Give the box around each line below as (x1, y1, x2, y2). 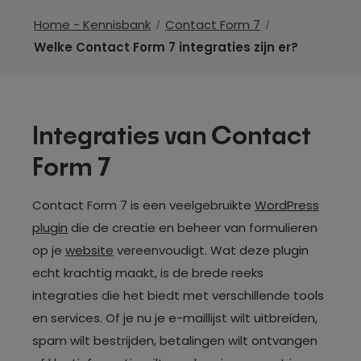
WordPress (255, 197, 319, 214)
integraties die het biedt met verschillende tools (32, 287, 324, 304)
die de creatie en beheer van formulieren (68, 219, 317, 236)
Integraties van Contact (32, 125, 311, 149)
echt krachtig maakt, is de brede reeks (32, 264, 263, 281)
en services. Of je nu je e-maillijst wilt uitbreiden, (32, 309, 317, 326)
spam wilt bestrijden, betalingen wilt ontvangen (32, 332, 317, 349)
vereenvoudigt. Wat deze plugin (114, 242, 309, 259)
